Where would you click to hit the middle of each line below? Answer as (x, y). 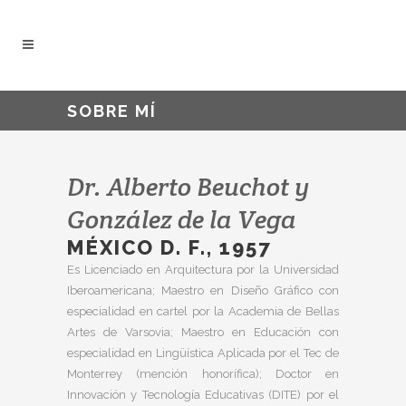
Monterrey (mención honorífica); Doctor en (203, 374)
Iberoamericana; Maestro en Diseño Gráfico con (203, 290)
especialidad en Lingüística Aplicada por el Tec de (203, 353)
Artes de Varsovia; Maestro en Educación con (203, 332)
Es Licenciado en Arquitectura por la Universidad (203, 270)
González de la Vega (182, 219)
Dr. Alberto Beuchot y (188, 187)
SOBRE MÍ (112, 111)
